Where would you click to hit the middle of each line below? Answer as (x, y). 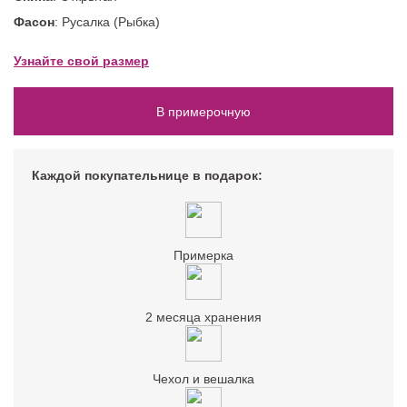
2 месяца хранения (203, 318)
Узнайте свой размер (81, 61)
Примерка (203, 256)
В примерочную (203, 111)
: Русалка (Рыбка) (107, 22)
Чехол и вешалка (203, 379)
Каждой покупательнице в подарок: (147, 176)
